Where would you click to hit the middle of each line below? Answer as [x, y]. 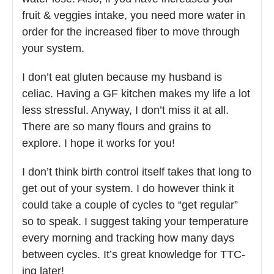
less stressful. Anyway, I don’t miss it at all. [125, 110]
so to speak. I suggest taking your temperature [135, 222]
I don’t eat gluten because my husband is [122, 77]
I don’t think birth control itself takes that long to [137, 172]
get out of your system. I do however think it [128, 189]
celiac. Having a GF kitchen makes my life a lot [136, 94]
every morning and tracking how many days [128, 238]
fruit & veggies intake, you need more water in [134, 16]
